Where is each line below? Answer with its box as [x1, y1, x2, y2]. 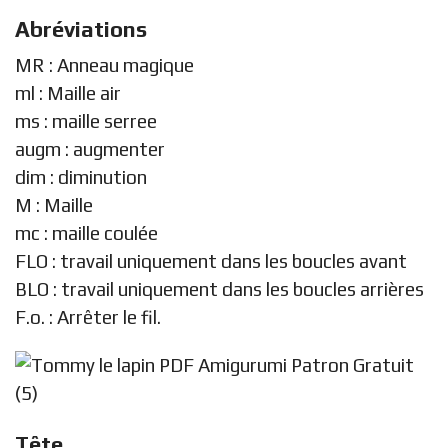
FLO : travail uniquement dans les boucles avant [15, 249, 407, 272]
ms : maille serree [15, 109, 157, 132]
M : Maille [15, 193, 93, 216]
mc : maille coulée [15, 221, 158, 244]
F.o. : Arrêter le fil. [15, 305, 161, 328]
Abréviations [15, 15, 147, 42]
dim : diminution [15, 165, 147, 188]
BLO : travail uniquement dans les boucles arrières [15, 277, 424, 300]
